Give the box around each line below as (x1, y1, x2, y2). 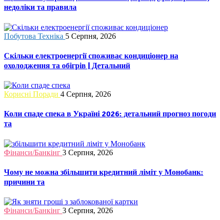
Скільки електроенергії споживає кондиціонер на (4, 51, 178, 61)
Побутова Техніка (4, 31, 63, 40)
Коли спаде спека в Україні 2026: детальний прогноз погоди (4, 109, 216, 119)
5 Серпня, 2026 (65, 31, 116, 40)
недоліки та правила (4, 2, 77, 13)
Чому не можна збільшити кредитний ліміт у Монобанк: (4, 167, 203, 177)
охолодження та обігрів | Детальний (4, 60, 130, 71)
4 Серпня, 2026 (60, 90, 111, 99)
